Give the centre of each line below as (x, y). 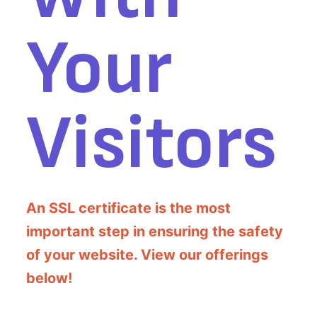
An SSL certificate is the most (128, 208)
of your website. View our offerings (147, 255)
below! (49, 278)
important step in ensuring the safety (154, 231)
